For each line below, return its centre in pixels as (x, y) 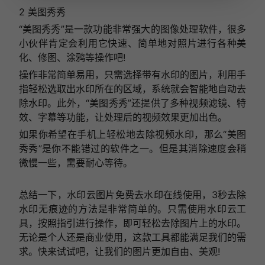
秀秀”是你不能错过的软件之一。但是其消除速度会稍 (132, 149)
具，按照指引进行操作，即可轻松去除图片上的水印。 (132, 223)
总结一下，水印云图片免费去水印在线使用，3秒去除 (132, 195)
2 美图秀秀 (42, 12)
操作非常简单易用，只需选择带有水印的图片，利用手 (132, 75)
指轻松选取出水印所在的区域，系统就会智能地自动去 (132, 89)
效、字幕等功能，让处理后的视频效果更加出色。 (123, 117)
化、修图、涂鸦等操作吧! (72, 58)
